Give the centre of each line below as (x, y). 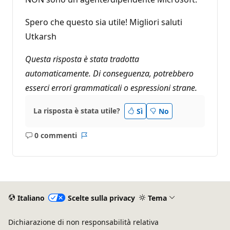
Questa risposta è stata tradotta (82, 59)
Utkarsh (41, 36)
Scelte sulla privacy (101, 198)
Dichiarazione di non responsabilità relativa (83, 222)
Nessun (64, 140)
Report (95, 140)
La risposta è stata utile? (77, 111)
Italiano (31, 198)
